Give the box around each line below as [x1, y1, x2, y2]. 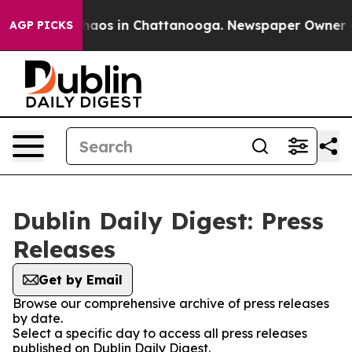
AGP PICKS [9, 18, 73, 32]
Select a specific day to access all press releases [13, 325, 307, 341]
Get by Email [38, 272, 123, 288]
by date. [13, 310, 63, 326]
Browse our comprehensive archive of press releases [13, 295, 329, 311]
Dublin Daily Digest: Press [13, 206, 324, 236]
